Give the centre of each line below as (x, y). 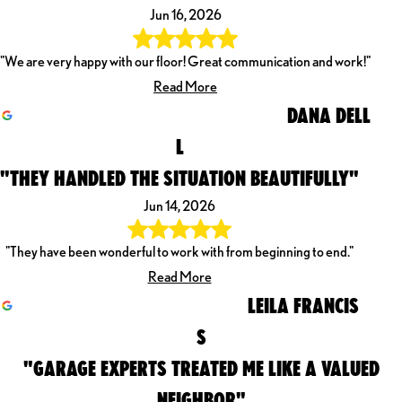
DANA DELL (329, 114)
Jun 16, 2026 (185, 15)
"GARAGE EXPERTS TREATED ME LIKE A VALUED (201, 368)
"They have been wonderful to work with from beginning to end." (179, 252)
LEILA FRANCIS (303, 306)
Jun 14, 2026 (179, 205)
